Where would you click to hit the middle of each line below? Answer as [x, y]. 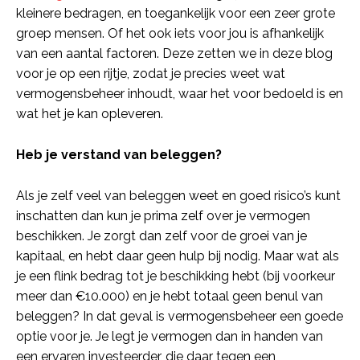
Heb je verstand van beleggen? [119, 155]
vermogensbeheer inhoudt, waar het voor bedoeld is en [180, 94]
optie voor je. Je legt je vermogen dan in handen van [170, 337]
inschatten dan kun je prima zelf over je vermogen [163, 216]
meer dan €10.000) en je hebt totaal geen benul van [170, 297]
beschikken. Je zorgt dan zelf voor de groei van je [162, 236]
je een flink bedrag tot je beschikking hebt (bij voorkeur [176, 276]
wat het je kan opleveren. [90, 114]
